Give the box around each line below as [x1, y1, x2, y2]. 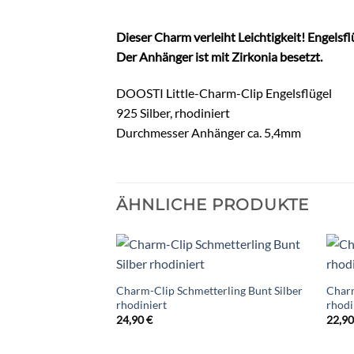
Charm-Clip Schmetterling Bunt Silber [115, 283, 303, 297]
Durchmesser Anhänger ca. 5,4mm [116, 124, 301, 140]
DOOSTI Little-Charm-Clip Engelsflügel [116, 85, 332, 100]
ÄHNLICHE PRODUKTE [116, 194, 309, 214]
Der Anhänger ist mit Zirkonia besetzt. [116, 49, 322, 64]
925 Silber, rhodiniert [116, 104, 230, 120]
